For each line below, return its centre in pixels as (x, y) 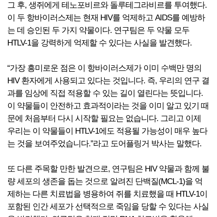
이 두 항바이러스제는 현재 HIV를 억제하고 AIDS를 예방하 (106, 18)
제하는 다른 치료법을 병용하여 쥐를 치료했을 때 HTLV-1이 (107, 194)
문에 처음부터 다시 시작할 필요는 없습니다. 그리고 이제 (104, 118)
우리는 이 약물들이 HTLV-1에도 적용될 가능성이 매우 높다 (107, 131)
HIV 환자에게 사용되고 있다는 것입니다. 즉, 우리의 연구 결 (108, 81)
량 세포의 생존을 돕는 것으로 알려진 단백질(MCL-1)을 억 (105, 181)
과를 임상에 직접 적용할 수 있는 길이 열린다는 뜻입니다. (105, 93)
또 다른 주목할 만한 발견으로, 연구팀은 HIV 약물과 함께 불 (108, 169)
